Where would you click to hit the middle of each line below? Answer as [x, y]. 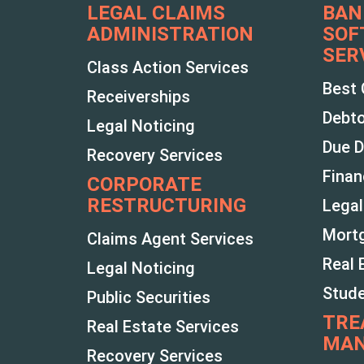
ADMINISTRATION [170, 34]
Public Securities [149, 297]
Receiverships [139, 96]
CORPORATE [144, 184]
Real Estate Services [163, 326]
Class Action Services [168, 67]
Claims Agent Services [170, 238]
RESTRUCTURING [167, 205]
